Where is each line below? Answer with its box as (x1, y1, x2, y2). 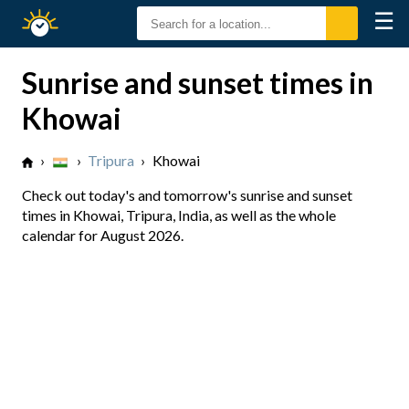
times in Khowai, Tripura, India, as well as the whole (22, 206, 336, 224)
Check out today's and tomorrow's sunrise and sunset (22, 186, 352, 204)
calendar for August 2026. (22, 226, 184, 244)
